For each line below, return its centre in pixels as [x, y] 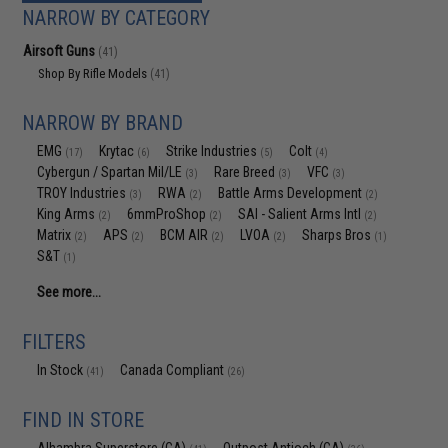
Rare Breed [246, 172]
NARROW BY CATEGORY [116, 18]
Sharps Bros [338, 235]
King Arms [68, 214]
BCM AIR [186, 235]
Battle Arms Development [292, 193]
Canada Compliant [174, 370]
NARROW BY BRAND [103, 123]
